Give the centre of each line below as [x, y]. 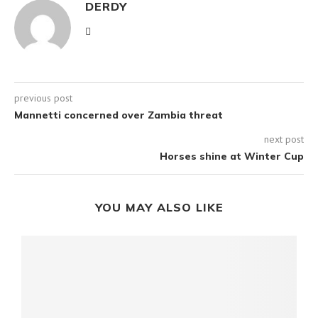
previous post [43, 98]
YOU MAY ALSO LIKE [159, 207]
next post [284, 139]
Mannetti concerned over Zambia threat [119, 115]
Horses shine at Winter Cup [232, 156]
